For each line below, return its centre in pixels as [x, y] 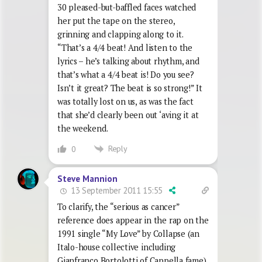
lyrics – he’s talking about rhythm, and [128, 61]
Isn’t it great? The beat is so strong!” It [130, 88]
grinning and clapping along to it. [120, 34]
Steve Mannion [87, 179]
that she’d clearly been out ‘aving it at [128, 115]
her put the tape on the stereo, [116, 20]
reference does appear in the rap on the [133, 220]
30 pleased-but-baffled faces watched [127, 7]
